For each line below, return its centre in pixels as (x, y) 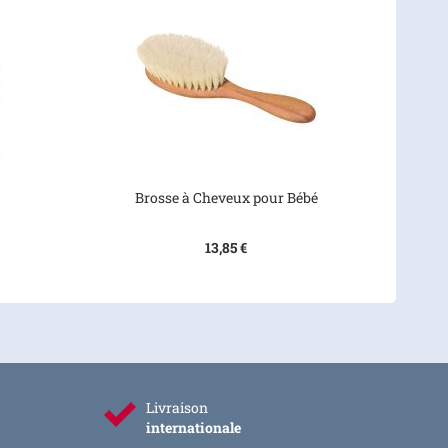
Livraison (176, 407)
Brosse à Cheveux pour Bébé (226, 197)
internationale (193, 427)
